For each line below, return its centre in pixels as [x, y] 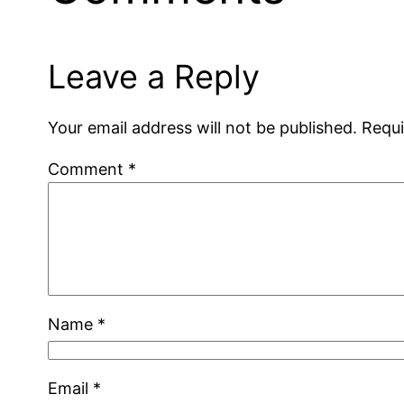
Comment [88, 169]
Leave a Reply [154, 76]
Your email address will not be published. [203, 127]
